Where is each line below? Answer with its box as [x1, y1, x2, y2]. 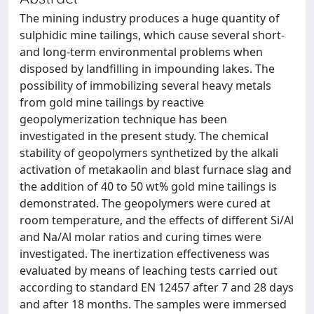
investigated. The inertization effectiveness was [20, 246, 270, 261]
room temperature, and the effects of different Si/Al [20, 212, 294, 228]
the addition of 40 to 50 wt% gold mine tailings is [20, 179, 277, 194]
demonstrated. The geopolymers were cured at [20, 196, 271, 211]
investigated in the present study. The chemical [20, 128, 268, 144]
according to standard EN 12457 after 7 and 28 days [20, 280, 294, 295]
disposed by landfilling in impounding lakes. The [20, 61, 275, 76]
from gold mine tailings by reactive [20, 95, 204, 110]
